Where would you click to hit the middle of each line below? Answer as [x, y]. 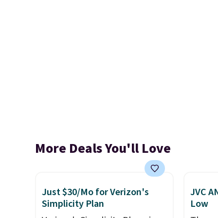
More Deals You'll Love [103, 148]
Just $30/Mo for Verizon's [95, 192]
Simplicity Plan [73, 204]
